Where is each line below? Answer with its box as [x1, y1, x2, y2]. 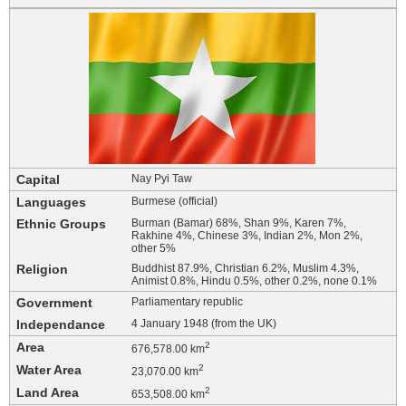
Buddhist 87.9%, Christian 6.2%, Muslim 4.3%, [131, 262, 359, 275]
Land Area [16, 385, 79, 401]
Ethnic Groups [16, 217, 106, 232]
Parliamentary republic [131, 295, 243, 309]
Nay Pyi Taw [131, 172, 192, 186]
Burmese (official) [131, 195, 217, 208]
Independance [16, 317, 105, 333]
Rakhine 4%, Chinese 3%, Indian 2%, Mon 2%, [131, 229, 362, 243]
